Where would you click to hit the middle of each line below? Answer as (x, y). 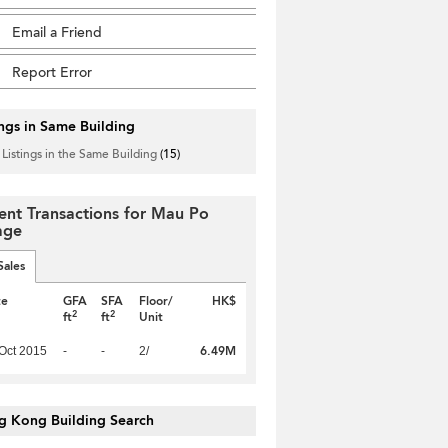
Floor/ (156, 301)
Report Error (52, 72)
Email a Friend (57, 32)
